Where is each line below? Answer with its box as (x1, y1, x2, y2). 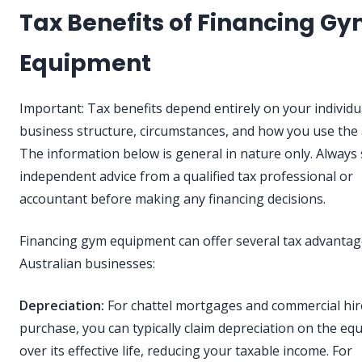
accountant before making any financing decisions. (19, 190, 326, 208)
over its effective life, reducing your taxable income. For (19, 342, 352, 360)
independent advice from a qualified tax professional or (19, 167, 353, 186)
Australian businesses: (19, 255, 155, 273)
